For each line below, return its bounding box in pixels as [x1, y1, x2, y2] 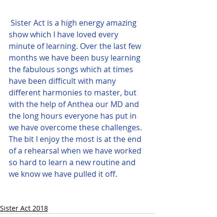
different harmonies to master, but [9, 87, 139, 98]
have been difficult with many [9, 76, 118, 86]
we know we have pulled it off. [9, 169, 117, 179]
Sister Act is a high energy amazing [11, 17, 139, 28]
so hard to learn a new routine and [9, 157, 138, 168]
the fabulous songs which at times [9, 64, 135, 75]
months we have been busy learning [9, 52, 142, 63]
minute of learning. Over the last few [9, 41, 143, 51]
